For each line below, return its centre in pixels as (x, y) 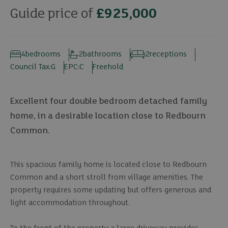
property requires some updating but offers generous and (111, 190)
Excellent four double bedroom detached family (109, 101)
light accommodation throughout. (70, 203)
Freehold (108, 67)
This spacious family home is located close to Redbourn (108, 165)
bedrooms (43, 54)
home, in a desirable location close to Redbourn (108, 116)
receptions (168, 54)
